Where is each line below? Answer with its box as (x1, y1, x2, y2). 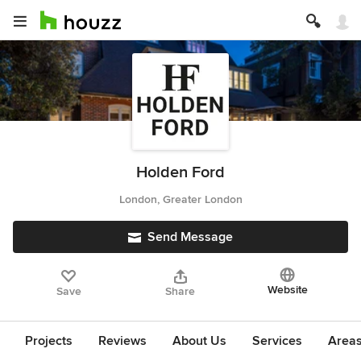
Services (252, 333, 302, 349)
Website (267, 283, 308, 297)
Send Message (147, 229, 233, 245)
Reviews (98, 333, 147, 349)
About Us (172, 333, 226, 349)
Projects (25, 333, 73, 349)
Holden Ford (136, 163, 225, 182)
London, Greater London (118, 193, 243, 206)
